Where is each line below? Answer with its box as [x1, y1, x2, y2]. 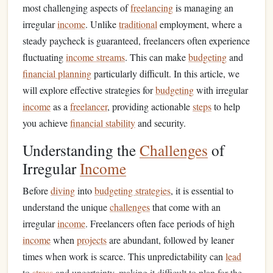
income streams [66, 51, 125, 63]
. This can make [125, 51, 188, 63]
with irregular [194, 83, 248, 96]
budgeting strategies [94, 184, 171, 197]
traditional [119, 18, 157, 30]
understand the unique [23, 200, 110, 213]
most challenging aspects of [23, 1, 130, 14]
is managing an [173, 1, 233, 14]
